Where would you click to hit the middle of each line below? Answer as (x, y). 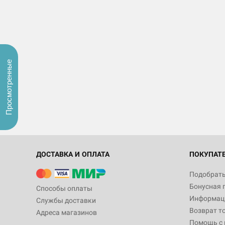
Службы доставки (66, 200)
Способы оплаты (64, 188)
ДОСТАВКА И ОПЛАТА (73, 154)
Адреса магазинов (67, 212)
